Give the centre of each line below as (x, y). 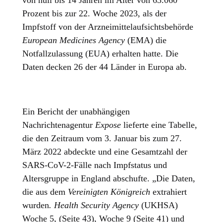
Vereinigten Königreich (111, 192)
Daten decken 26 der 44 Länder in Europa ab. (105, 67)
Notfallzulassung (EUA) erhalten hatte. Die (101, 54)
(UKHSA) (160, 205)
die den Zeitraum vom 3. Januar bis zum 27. (102, 139)
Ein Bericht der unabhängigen (76, 112)
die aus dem (45, 192)
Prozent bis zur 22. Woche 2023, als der (95, 14)
